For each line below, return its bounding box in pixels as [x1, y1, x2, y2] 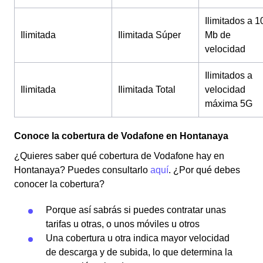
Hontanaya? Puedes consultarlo [14, 165, 150, 175]
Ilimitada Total [118, 85, 176, 95]
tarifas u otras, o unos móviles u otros [46, 219, 200, 229]
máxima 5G [205, 99, 252, 109]
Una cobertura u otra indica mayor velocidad [46, 233, 230, 243]
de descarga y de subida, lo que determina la [46, 247, 232, 257]
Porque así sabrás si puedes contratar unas [46, 205, 226, 215]
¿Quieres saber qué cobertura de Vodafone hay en [14, 151, 224, 161]
